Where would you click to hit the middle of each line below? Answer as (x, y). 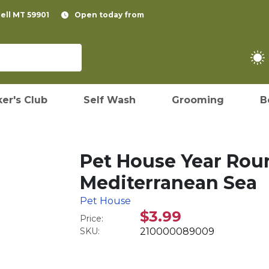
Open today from (109, 15)
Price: (92, 219)
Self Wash (110, 100)
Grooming (198, 100)
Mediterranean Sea (169, 183)
